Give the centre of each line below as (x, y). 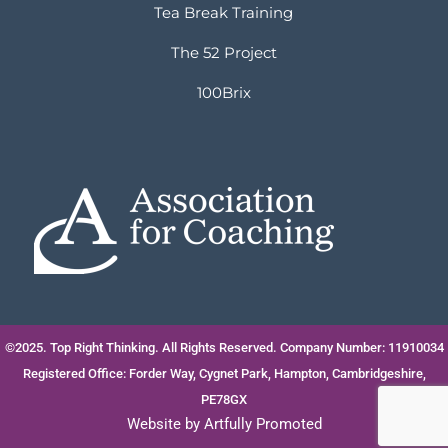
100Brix (223, 93)
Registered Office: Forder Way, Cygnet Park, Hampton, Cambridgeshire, (224, 374)
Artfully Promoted (262, 424)
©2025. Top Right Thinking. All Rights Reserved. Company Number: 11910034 (224, 348)
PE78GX (224, 400)
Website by (165, 424)
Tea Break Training (224, 13)
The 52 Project (223, 53)
